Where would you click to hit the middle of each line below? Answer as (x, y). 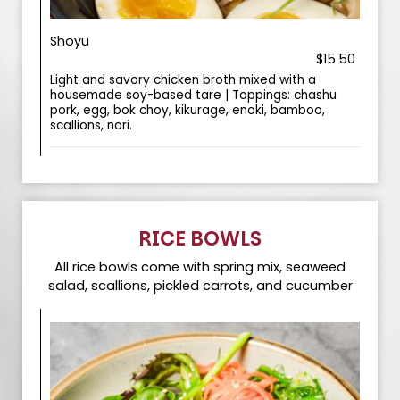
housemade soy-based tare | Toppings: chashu (193, 95)
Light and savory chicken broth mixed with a (183, 80)
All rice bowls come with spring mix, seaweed (200, 267)
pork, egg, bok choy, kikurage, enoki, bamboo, (187, 110)
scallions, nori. (91, 125)
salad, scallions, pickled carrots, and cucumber (200, 286)
